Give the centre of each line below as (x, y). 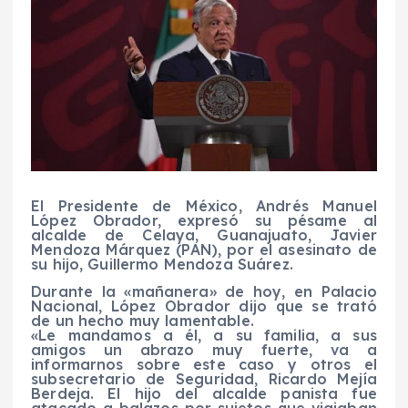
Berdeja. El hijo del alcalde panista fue (204, 394)
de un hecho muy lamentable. (143, 321)
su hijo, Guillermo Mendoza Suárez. (162, 265)
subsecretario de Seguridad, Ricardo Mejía (204, 379)
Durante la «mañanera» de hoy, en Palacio (204, 292)
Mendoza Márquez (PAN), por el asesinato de (204, 250)
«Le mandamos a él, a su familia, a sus (204, 336)
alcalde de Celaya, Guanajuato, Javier (204, 235)
